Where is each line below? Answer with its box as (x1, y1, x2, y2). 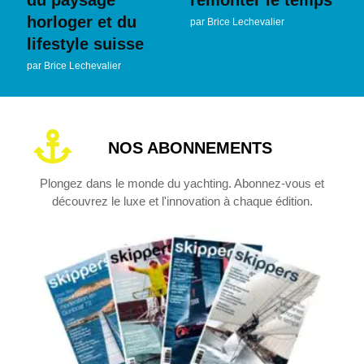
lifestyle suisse (27, 34, 144, 53)
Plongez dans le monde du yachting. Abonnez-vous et (40, 175, 324, 190)
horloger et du (27, 12, 136, 31)
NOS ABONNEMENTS (107, 138, 272, 157)
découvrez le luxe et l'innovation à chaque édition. (51, 193, 313, 208)
